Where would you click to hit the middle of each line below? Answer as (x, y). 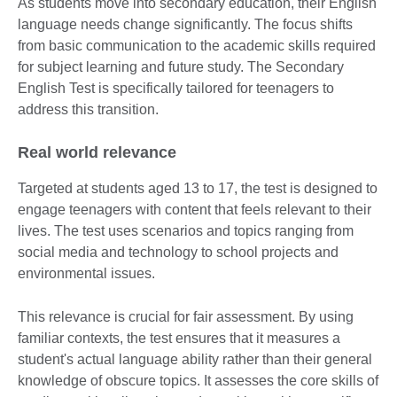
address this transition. (88, 109)
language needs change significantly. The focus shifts (185, 24)
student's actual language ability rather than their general (195, 359)
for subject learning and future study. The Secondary (181, 66)
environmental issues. (86, 273)
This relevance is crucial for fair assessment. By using (186, 316)
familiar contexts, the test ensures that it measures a (179, 338)
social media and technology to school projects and (178, 252)
